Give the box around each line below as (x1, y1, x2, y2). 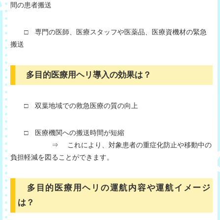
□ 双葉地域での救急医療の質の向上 (10, 101, 138, 110)
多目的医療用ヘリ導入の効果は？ (18, 70, 160, 80)
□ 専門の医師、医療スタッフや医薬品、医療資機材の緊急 (10, 27, 207, 36)
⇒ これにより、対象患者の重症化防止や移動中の (10, 140, 212, 149)
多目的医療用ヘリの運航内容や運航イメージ (18, 183, 210, 192)
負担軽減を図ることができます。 (10, 153, 113, 161)
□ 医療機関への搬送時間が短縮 (10, 128, 124, 137)
